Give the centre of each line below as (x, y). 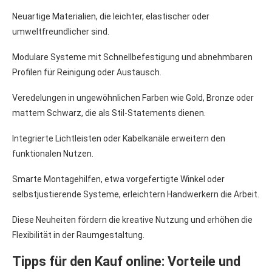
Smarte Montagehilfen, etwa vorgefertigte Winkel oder (118, 179)
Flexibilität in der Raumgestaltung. (78, 235)
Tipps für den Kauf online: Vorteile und (126, 261)
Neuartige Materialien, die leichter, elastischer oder (111, 16)
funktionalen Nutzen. (53, 153)
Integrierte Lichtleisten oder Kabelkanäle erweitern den (119, 138)
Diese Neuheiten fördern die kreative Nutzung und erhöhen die (132, 219)
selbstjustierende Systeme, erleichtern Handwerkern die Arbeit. (136, 194)
